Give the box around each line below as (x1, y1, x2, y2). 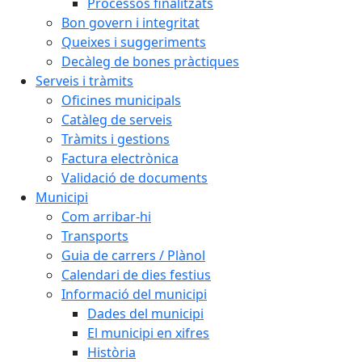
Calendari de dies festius (61, 266, 211, 284)
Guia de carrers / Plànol (61, 246, 205, 264)
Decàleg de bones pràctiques (61, 53, 239, 70)
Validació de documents (61, 169, 208, 187)
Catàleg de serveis (61, 111, 172, 128)
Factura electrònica (61, 149, 179, 167)
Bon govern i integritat (61, 14, 200, 32)
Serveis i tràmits (36, 72, 133, 90)
